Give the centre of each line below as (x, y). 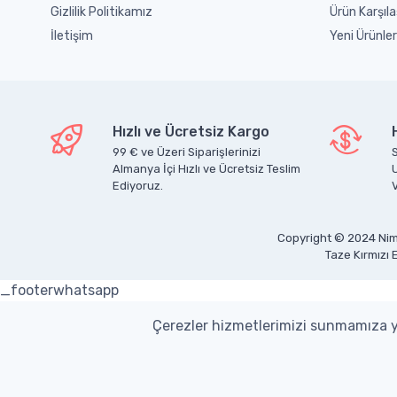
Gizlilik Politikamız (101, 12)
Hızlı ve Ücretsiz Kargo (191, 131)
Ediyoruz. (138, 185)
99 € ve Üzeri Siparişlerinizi (187, 152)
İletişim (72, 35)
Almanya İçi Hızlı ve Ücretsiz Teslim (206, 168)
